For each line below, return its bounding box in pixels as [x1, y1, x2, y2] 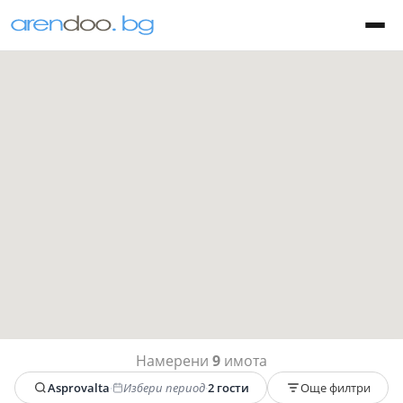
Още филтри [300, 380, 371, 396]
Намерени [136, 351, 212, 371]
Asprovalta [47, 380, 110, 396]
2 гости [207, 380, 249, 396]
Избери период [122, 380, 205, 396]
